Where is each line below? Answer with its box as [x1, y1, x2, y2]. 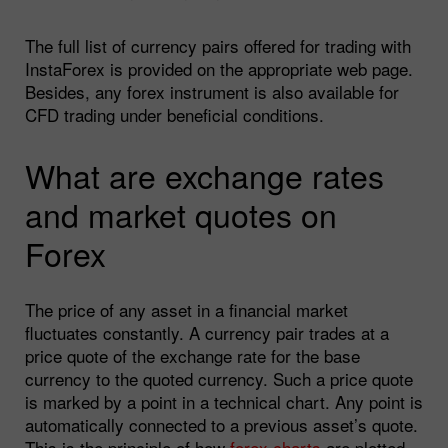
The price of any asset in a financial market [25, 296, 348, 322]
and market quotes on [25, 190, 337, 237]
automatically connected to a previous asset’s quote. [25, 411, 418, 437]
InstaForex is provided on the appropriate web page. [25, 55, 413, 81]
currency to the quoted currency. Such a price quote [25, 365, 413, 391]
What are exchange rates [25, 151, 384, 198]
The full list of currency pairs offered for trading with [25, 32, 411, 58]
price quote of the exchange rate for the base [25, 342, 360, 368]
